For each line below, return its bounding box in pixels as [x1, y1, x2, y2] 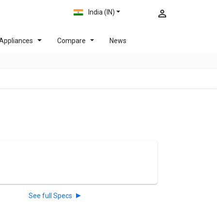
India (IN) [88, 8, 115, 16]
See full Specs [29, 192, 72, 200]
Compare [57, 37, 86, 45]
